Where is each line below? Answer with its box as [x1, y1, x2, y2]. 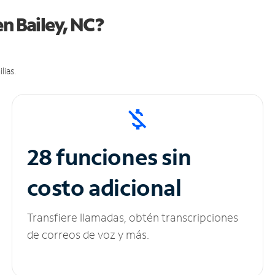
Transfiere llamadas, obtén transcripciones [26, 210, 238, 225]
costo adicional [26, 173, 182, 203]
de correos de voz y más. [26, 227, 149, 242]
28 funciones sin [26, 142, 192, 172]
